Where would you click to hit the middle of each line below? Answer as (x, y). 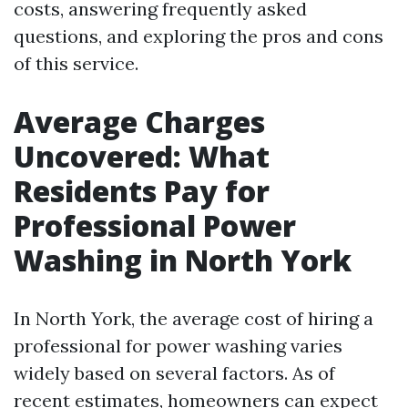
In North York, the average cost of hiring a (194, 318)
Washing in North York (183, 260)
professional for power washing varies (178, 346)
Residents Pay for (142, 191)
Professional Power (155, 225)
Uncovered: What (142, 156)
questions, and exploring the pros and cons (199, 36)
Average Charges (139, 122)
